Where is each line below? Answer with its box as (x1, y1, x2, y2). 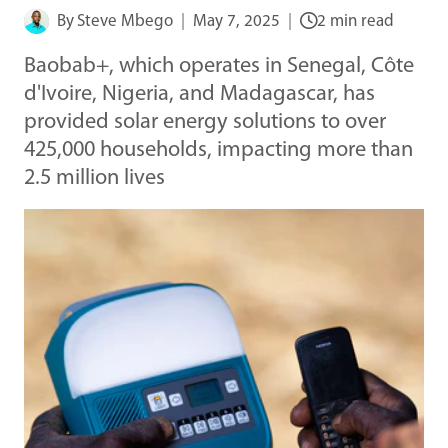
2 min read (317, 12, 395, 30)
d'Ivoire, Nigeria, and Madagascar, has (24, 82, 375, 106)
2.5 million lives (24, 166, 165, 190)
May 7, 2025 (193, 12, 281, 30)
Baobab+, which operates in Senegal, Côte (24, 54, 414, 78)
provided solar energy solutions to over (24, 110, 386, 134)
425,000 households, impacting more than (24, 138, 413, 162)
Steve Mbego (77, 12, 174, 30)
